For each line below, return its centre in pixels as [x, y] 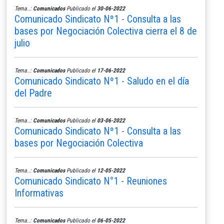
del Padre [33, 93]
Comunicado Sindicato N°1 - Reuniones [91, 181]
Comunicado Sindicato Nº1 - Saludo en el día [102, 81]
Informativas [39, 193]
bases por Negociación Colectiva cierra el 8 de [106, 31]
